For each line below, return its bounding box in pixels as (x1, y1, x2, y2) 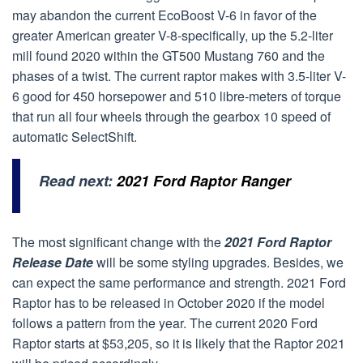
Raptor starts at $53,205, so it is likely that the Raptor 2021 (12, 334, 345, 353)
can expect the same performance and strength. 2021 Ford (12, 273, 346, 293)
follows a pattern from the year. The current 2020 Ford (12, 314, 318, 333)
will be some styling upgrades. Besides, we (96, 253, 344, 272)
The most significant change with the (12, 233, 224, 252)
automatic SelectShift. (12, 127, 137, 147)
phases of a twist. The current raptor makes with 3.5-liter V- (12, 66, 346, 86)
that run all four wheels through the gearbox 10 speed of (12, 107, 331, 126)
